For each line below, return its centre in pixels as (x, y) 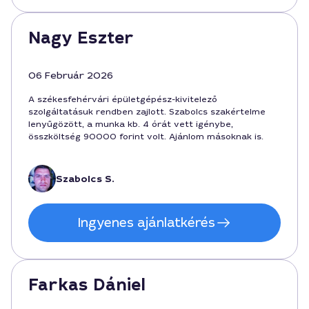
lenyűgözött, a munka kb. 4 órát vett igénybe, (131, 124)
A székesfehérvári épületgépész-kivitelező (123, 99)
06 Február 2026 (71, 75)
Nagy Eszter (81, 38)
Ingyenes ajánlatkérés (146, 223)
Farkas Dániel (87, 285)
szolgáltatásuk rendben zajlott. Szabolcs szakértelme (147, 112)
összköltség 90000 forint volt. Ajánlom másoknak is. (146, 137)
